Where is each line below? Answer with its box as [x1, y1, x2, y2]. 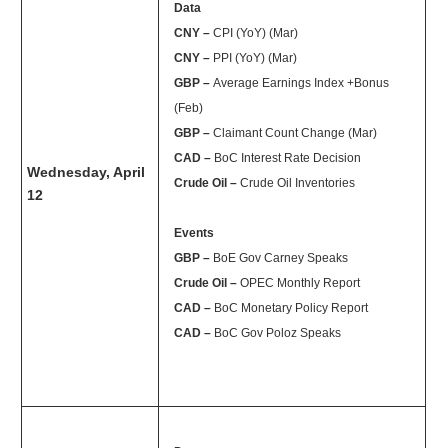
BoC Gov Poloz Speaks [214, 325, 342, 340]
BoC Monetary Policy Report [214, 300, 369, 315]
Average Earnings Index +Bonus [213, 75, 390, 90]
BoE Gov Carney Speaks [213, 250, 349, 265]
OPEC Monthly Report [240, 275, 361, 290]
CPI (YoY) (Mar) [213, 25, 299, 40]
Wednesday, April [27, 163, 146, 180]
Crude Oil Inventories [240, 175, 356, 190]
